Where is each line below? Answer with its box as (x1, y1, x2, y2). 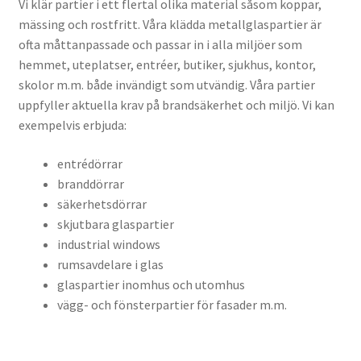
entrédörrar (56, 155, 122, 172)
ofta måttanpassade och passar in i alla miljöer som (18, 36, 302, 53)
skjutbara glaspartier (56, 215, 174, 232)
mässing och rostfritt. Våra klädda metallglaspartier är (18, 16, 322, 33)
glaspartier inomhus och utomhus (56, 276, 245, 293)
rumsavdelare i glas (56, 255, 164, 272)
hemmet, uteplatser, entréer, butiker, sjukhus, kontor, (18, 56, 316, 73)
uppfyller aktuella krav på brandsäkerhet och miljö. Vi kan (18, 97, 334, 114)
